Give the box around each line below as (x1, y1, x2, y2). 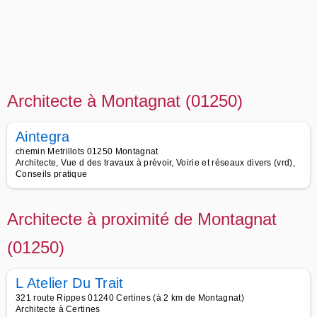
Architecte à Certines (16, 304, 100, 314)
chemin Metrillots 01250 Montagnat (16, 146, 158, 156)
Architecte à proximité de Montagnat (7, 209, 277, 229)
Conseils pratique (16, 169, 88, 179)
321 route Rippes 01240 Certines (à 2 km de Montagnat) (16, 293, 244, 303)
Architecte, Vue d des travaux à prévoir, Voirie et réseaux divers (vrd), (16, 158, 296, 168)
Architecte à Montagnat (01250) (7, 91, 243, 110)
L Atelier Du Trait (16, 275, 124, 291)
